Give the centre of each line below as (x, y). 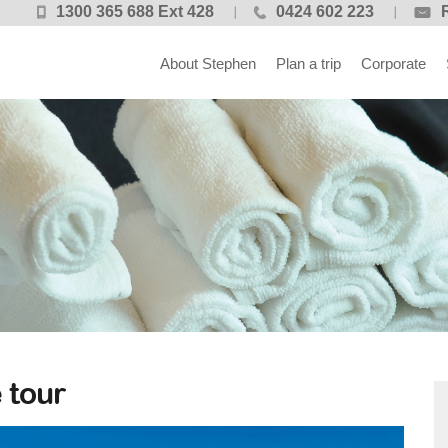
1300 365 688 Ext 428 (135, 11)
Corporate (393, 63)
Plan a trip (308, 63)
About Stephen (208, 63)
